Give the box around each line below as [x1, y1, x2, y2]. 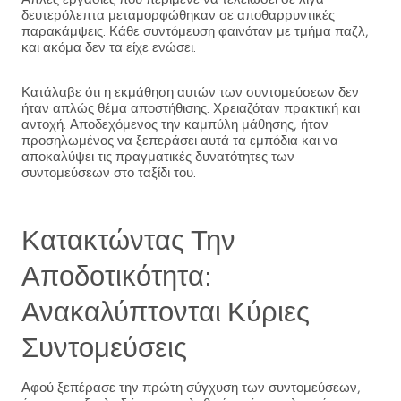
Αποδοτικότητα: [21, 258, 211, 294]
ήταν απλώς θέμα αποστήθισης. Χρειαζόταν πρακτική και [21, 99, 360, 117]
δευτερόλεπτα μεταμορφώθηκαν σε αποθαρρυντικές [21, 6, 335, 24]
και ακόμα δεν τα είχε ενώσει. [21, 38, 196, 56]
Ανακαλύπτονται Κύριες [21, 294, 310, 329]
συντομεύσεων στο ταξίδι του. [21, 164, 196, 182]
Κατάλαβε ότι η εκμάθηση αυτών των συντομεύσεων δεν [21, 83, 359, 101]
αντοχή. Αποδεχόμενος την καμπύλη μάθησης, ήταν [21, 115, 328, 133]
